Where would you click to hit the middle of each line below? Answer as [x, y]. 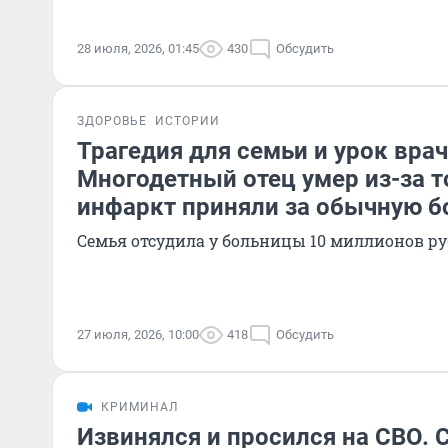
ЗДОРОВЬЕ [112, 121]
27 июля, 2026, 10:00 [138, 334]
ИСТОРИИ [187, 121]
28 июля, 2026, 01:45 [138, 48]
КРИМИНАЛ [139, 407]
